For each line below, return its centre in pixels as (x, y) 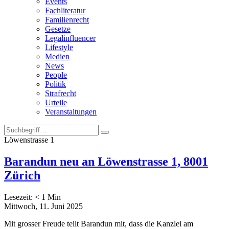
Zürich (22, 175)
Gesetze (58, 29)
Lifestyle (59, 47)
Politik (55, 84)
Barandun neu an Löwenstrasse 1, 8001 (106, 161)
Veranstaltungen (71, 112)
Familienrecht (67, 20)
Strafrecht (61, 93)
